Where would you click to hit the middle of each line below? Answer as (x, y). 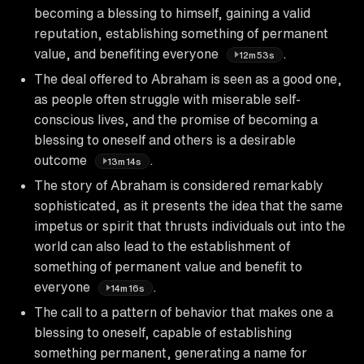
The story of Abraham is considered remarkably (179, 185)
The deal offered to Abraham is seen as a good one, (188, 78)
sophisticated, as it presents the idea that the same (188, 205)
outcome (62, 160)
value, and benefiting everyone (128, 53)
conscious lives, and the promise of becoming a (176, 119)
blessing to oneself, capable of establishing (163, 332)
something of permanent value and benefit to (168, 266)
